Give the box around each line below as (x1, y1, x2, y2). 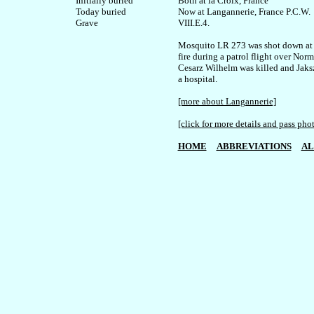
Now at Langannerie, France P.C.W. (177, 6, 313, 17)
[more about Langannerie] (177, 96, 276, 107)
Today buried (75, 6, 126, 17)
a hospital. (177, 74, 217, 84)
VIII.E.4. (177, 18, 210, 28)
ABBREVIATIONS (216, 141, 292, 151)
